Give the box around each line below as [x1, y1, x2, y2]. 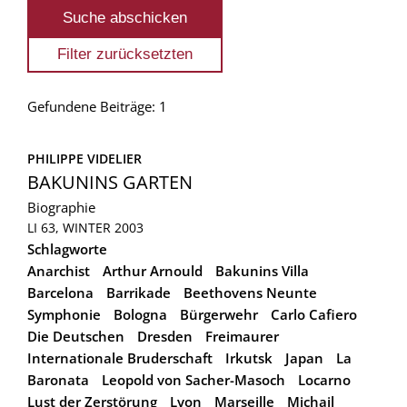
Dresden [137, 326, 193, 345]
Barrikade [106, 283, 171, 302]
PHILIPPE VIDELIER [27, 149, 142, 167]
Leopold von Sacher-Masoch [102, 370, 285, 389]
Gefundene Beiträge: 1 [27, 96, 167, 115]
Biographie [27, 197, 95, 216]
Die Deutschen [27, 326, 124, 345]
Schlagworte [27, 239, 107, 258]
